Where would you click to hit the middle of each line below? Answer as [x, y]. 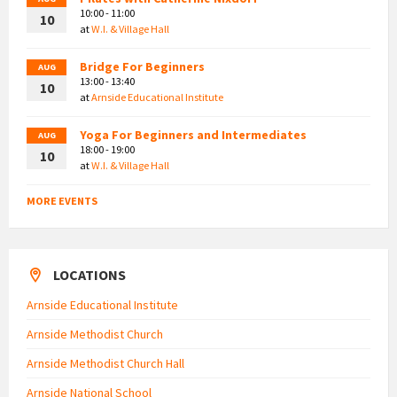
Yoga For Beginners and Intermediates [193, 134]
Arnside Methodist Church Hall [105, 363]
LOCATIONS [90, 274]
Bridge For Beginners [142, 66]
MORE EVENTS [62, 200]
